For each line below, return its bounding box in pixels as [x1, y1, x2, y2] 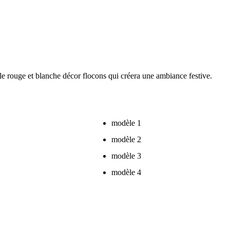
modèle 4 [111, 168, 141, 177]
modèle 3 [111, 151, 141, 160]
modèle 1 [111, 119, 141, 127]
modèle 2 [111, 135, 141, 144]
